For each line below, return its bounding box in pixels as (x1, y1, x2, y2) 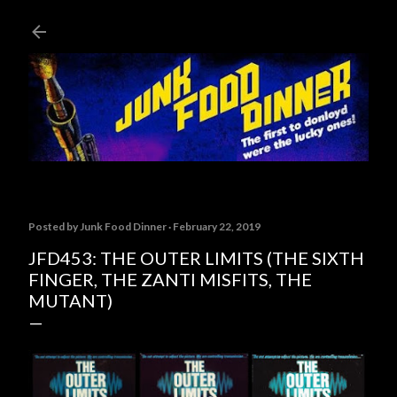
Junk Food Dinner (80, 220, 167, 234)
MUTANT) (28, 290, 113, 312)
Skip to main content (116, 12, 281, 33)
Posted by (28, 220, 80, 234)
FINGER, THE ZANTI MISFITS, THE (28, 269, 312, 291)
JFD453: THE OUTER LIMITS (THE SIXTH (28, 247, 364, 269)
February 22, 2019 (173, 220, 261, 234)
